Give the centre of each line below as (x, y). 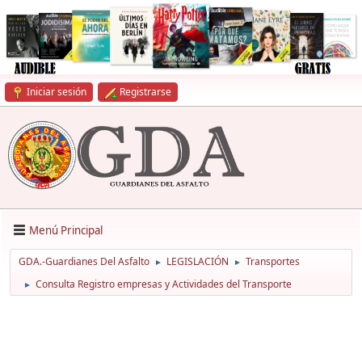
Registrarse (145, 92)
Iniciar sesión (57, 92)
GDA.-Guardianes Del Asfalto (84, 262)
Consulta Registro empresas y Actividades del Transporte (164, 284)
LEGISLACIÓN (198, 262)
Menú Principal (66, 230)
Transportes (273, 262)
